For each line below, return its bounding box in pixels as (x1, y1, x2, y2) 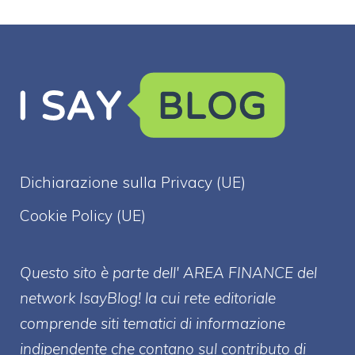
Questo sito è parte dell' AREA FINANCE (20, 262, 293, 282)
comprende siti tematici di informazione (20, 313, 285, 333)
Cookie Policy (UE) (20, 205, 146, 225)
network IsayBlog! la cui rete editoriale (20, 288, 276, 307)
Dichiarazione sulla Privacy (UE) (20, 173, 246, 193)
